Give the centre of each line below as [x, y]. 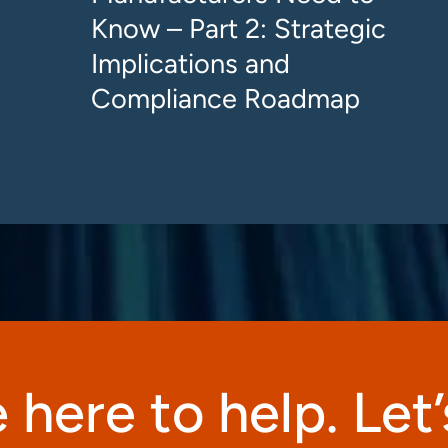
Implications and [190, 63]
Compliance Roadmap [225, 98]
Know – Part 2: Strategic [238, 28]
